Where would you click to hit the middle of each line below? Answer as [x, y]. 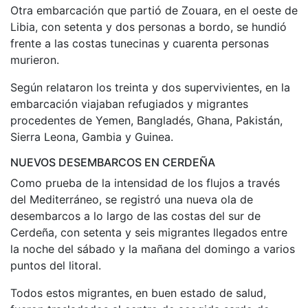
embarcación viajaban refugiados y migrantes [129, 103]
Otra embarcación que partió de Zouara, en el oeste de [154, 10]
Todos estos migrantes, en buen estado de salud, [138, 293]
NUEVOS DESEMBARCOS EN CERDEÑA [113, 162]
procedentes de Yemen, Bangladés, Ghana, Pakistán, [146, 120]
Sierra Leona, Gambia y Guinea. [92, 136]
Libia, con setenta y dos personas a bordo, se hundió [148, 26]
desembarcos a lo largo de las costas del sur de [135, 216]
